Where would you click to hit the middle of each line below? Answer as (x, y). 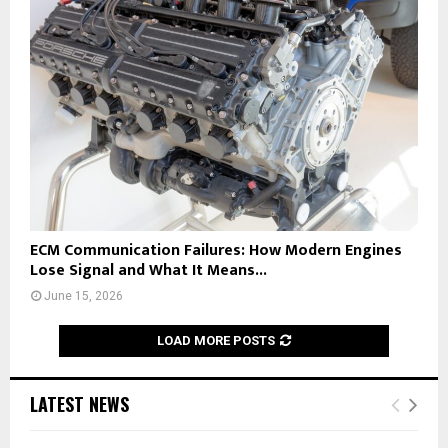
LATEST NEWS (79, 403)
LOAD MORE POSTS (216, 340)
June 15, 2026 (83, 295)
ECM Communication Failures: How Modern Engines (216, 250)
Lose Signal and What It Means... (148, 270)
